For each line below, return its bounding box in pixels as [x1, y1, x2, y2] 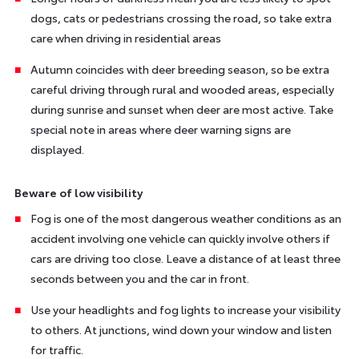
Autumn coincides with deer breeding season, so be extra [30, 60, 329, 77]
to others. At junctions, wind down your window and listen [30, 321, 332, 337]
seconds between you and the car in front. [30, 269, 249, 286]
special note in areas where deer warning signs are [30, 120, 291, 137]
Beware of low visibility [14, 184, 143, 200]
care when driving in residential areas [30, 29, 221, 46]
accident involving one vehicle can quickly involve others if [30, 229, 330, 246]
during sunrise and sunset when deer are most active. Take [30, 100, 333, 117]
